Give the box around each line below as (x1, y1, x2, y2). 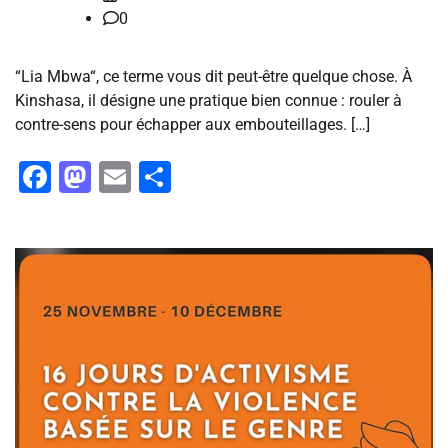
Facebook (51, 158, 189, 197)
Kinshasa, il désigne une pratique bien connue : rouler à (15, 91, 402, 111)
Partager (171, 158, 293, 197)
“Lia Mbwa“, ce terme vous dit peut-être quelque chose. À (15, 67, 412, 87)
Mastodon (91, 158, 235, 197)
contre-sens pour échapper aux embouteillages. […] (15, 115, 370, 135)
